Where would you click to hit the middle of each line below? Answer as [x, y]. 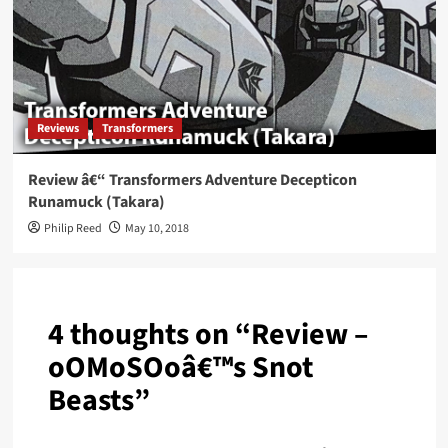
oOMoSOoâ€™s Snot [180, 368]
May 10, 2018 [156, 229]
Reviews [57, 129]
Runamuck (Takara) [96, 202]
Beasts [90, 401]
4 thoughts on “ [149, 335]
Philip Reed [72, 229]
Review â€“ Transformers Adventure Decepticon [192, 180]
